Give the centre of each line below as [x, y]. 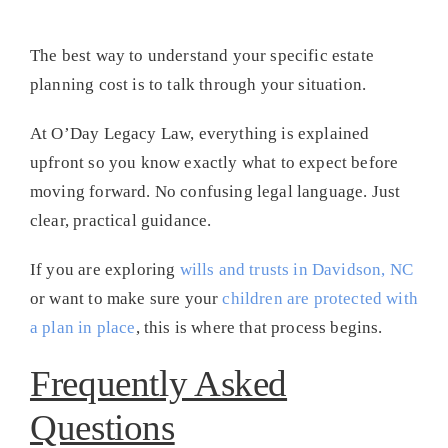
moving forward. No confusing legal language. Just [215, 191]
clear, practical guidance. [120, 220]
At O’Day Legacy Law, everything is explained [199, 133]
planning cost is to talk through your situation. [198, 84]
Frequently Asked [158, 383]
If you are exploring [104, 269]
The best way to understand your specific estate [201, 55]
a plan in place [82, 327]
